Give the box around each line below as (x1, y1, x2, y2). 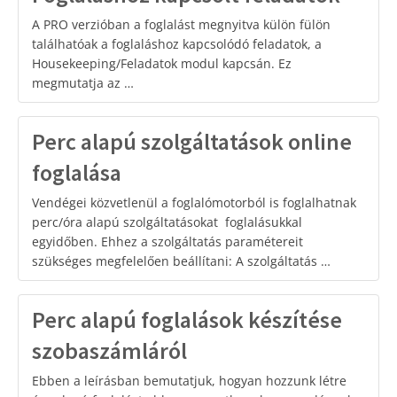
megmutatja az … (32, 74, 134, 91)
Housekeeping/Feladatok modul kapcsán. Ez (32, 55, 292, 72)
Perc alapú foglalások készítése (32, 305, 342, 334)
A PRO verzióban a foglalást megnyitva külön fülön (32, 16, 331, 33)
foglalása (32, 158, 121, 187)
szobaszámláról (32, 336, 187, 365)
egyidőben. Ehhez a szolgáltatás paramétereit (32, 233, 303, 250)
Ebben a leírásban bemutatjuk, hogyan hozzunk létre (32, 372, 346, 389)
